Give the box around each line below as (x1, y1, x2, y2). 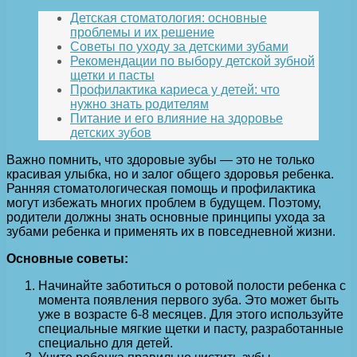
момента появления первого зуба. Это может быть (38, 293, 339, 308)
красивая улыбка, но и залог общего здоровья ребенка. (6, 167, 334, 182)
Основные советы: (6, 252, 128, 266)
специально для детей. (38, 336, 173, 351)
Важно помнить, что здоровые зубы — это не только (6, 153, 315, 167)
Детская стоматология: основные (70, 11, 267, 25)
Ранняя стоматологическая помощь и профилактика (6, 182, 316, 196)
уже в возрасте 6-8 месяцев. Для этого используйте (38, 308, 343, 322)
